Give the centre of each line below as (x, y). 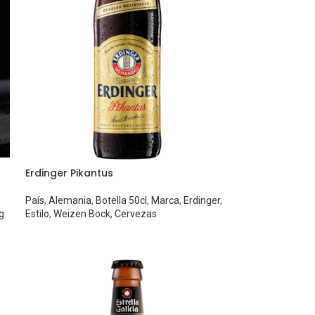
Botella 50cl (122, 201)
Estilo (38, 214)
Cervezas (136, 214)
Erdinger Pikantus (70, 173)
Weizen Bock (82, 214)
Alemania (70, 201)
